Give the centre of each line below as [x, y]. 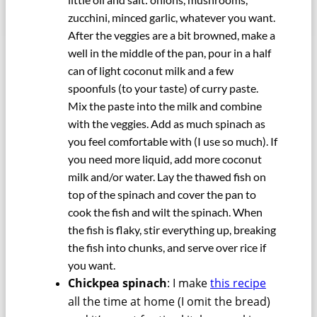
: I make [189, 283]
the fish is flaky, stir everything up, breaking [172, 230]
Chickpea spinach [117, 283]
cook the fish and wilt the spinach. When [165, 212]
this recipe [238, 283]
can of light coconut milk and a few [151, 71]
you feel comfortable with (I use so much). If [173, 142]
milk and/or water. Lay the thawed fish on [167, 177]
